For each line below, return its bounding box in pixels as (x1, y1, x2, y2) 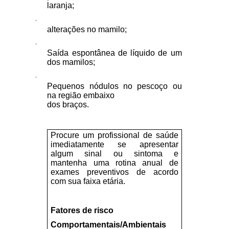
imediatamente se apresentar (51, 140, 178, 149)
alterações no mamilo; (47, 25, 127, 34)
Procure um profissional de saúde (51, 130, 178, 140)
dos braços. (47, 100, 89, 109)
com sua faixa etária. (51, 176, 126, 186)
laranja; (47, 1, 75, 10)
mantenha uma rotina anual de (51, 158, 178, 167)
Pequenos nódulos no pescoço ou (47, 81, 182, 90)
